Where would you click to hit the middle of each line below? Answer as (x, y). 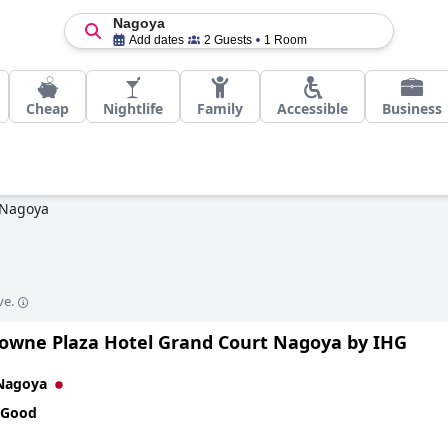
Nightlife (133, 108)
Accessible (312, 108)
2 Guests (227, 40)
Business (412, 108)
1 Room (285, 40)
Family (220, 108)
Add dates (156, 40)
